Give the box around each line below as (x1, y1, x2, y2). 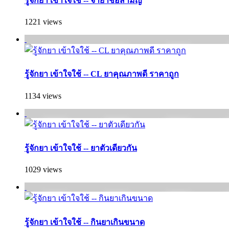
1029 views (25, 165, 62, 174)
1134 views (25, 91, 61, 100)
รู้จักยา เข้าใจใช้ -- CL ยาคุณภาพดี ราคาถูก (25, 70, 179, 79)
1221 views (25, 17, 62, 27)
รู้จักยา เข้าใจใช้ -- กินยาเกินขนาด (25, 217, 145, 226)
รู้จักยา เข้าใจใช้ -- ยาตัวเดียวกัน (25, 144, 137, 153)
